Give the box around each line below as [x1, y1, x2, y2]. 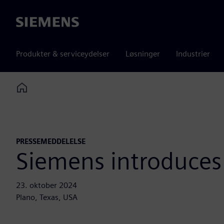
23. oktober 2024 [16, 180, 77, 190]
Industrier [176, 49, 210, 58]
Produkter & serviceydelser [16, 49, 109, 58]
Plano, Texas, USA [16, 192, 77, 202]
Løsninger [125, 49, 160, 58]
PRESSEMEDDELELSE [16, 137, 85, 146]
